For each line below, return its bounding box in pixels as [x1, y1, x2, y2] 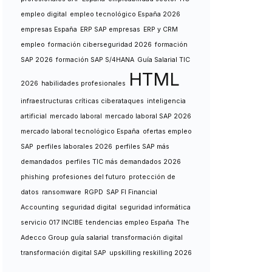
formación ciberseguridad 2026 [48, 41, 152, 49]
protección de [129, 173, 175, 181]
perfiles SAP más [115, 143, 169, 151]
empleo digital [21, 10, 67, 18]
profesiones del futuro [52, 173, 126, 181]
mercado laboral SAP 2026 [105, 112, 191, 120]
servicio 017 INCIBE [21, 219, 83, 226]
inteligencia [147, 97, 186, 105]
